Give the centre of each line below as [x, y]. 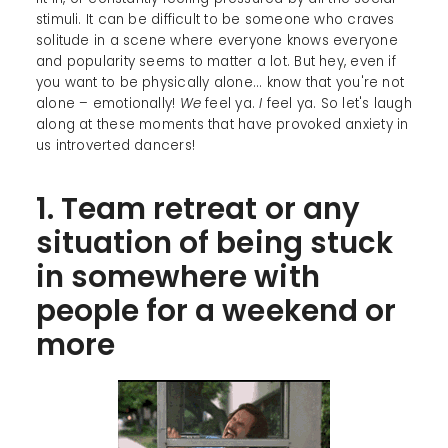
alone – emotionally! [107, 104]
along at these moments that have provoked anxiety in [222, 125]
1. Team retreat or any [197, 209]
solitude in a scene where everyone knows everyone [216, 41]
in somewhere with [177, 277]
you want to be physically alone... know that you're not [220, 83]
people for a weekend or [215, 311]
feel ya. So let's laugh [337, 104]
